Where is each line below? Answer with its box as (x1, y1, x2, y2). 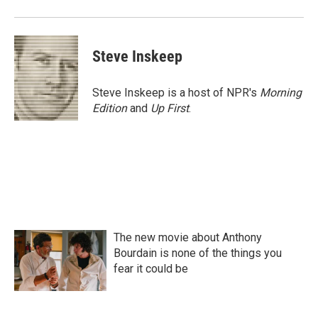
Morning (260, 86, 302, 99)
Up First (150, 102, 189, 115)
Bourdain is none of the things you (114, 246, 282, 260)
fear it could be (114, 262, 188, 275)
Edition (92, 102, 130, 115)
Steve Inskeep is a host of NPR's (92, 86, 260, 99)
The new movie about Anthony (114, 231, 262, 244)
